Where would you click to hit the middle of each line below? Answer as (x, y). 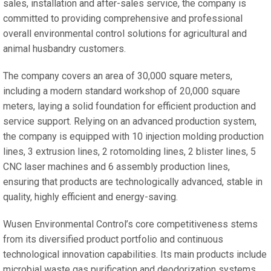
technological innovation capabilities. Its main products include (135, 254)
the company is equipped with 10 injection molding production (133, 136)
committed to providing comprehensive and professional (123, 18)
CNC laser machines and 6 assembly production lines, (116, 166)
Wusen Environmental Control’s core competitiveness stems (130, 224)
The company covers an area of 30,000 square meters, (118, 76)
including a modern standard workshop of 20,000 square (122, 91)
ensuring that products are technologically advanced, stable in (133, 181)
